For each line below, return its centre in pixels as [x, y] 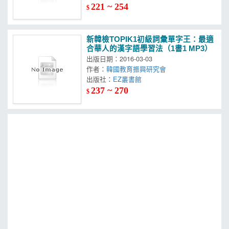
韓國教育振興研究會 [139, 69]
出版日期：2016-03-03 [120, 59]
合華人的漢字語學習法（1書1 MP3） [150, 49]
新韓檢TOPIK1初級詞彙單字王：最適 [150, 40]
